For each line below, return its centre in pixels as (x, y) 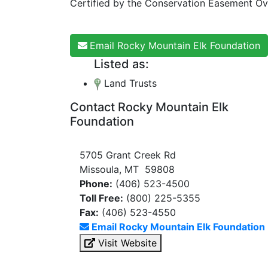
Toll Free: (101, 198)
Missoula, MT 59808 (127, 169)
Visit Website (126, 243)
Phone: (96, 184)
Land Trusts (129, 83)
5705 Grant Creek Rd (128, 155)
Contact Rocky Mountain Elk (149, 107)
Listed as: (121, 64)
